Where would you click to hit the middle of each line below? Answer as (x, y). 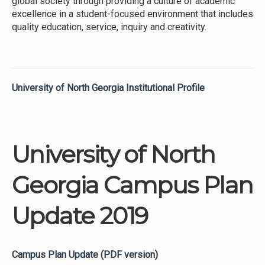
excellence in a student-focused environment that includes (132, 14)
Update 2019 (80, 215)
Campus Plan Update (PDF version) (85, 255)
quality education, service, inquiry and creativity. (109, 27)
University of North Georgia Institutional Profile (108, 88)
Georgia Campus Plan (132, 185)
